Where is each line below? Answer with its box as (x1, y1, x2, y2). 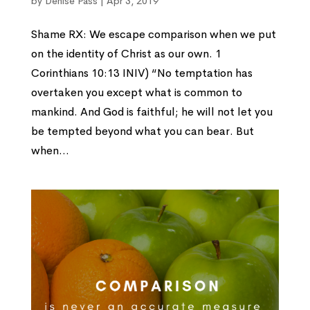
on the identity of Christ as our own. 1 (30, 46, 221, 61)
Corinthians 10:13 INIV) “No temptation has (30, 65, 253, 80)
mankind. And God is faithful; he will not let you (30, 104, 273, 119)
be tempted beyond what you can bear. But (30, 123, 254, 138)
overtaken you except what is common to (30, 84, 242, 100)
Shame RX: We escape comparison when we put (30, 26, 276, 42)
